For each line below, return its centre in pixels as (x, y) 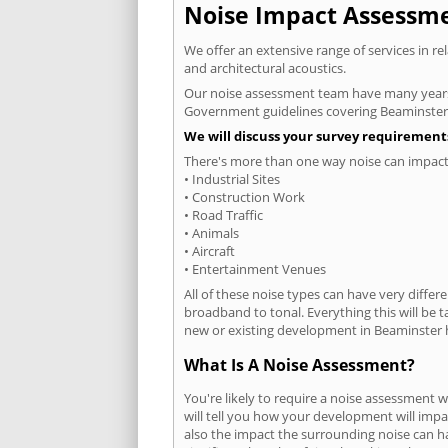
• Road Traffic (223, 215)
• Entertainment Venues (255, 269)
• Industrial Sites (232, 179)
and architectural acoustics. (265, 68)
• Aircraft (209, 251)
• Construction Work (244, 197)
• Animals (211, 233)
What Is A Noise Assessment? (299, 365)
